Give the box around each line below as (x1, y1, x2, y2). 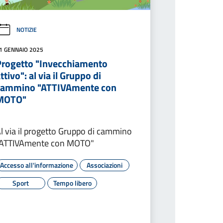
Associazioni (87, 159, 123, 170)
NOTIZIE (16, 25, 37, 35)
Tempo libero (53, 177, 92, 188)
